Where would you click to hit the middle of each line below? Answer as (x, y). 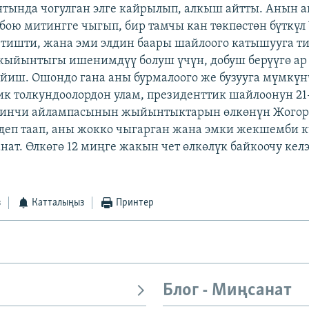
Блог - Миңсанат (227, 291)
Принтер (134, 203)
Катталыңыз (58, 203)
